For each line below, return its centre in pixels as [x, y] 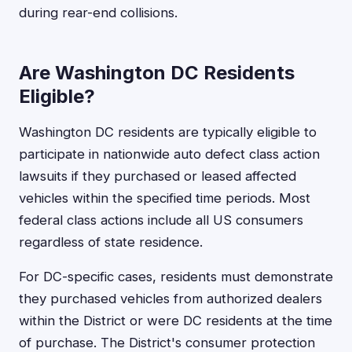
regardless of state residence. [111, 242]
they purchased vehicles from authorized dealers [170, 299]
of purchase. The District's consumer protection [167, 343]
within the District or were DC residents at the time [176, 321]
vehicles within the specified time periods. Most [165, 198]
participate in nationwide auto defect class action [169, 154]
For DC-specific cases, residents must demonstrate [176, 277]
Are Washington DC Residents [157, 73]
